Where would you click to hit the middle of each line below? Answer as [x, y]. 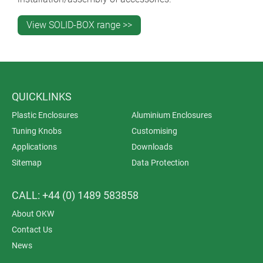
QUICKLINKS [42, 96]
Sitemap [27, 162]
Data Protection [160, 162]
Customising [154, 131]
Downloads [152, 146]
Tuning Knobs [37, 131]
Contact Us [32, 229]
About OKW [33, 213]
